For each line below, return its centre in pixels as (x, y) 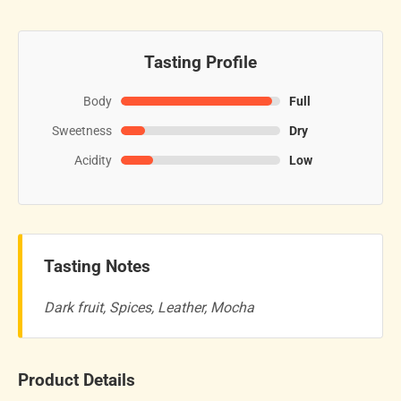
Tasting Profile (200, 62)
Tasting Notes (97, 266)
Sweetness (82, 131)
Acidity (93, 160)
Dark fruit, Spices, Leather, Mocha (149, 308)
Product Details (77, 381)
